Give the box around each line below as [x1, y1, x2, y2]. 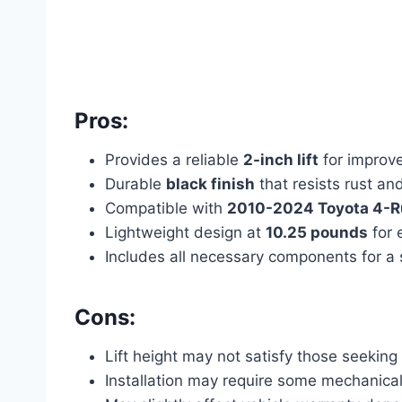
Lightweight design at [105, 223, 266, 241]
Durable [105, 174, 166, 193]
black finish [166, 174, 255, 193]
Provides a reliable [105, 150, 243, 169]
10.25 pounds [266, 223, 368, 241]
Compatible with [105, 198, 227, 217]
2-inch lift [243, 150, 319, 169]
